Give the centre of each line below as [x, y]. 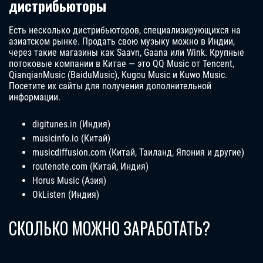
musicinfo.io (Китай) [71, 139]
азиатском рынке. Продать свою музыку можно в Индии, [122, 42]
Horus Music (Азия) [69, 181]
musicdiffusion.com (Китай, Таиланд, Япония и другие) [138, 153]
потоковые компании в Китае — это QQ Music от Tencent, [122, 64]
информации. [35, 97]
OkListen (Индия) [66, 195]
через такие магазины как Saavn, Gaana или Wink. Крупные [127, 53]
